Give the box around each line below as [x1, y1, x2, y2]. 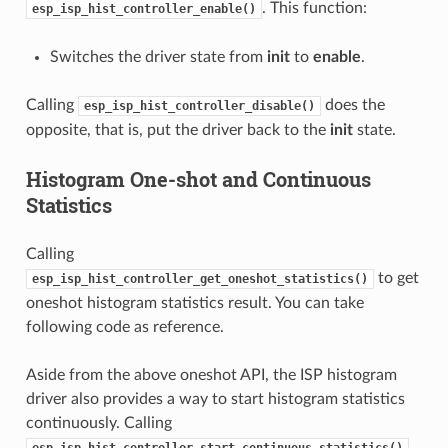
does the [320, 97, 385, 114]
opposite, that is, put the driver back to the [25, 122, 330, 139]
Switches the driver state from [49, 49, 267, 66]
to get [373, 270, 419, 287]
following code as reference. [25, 319, 224, 336]
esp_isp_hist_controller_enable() [31, 2, 256, 17]
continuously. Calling [25, 415, 172, 432]
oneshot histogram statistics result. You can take [25, 295, 364, 312]
